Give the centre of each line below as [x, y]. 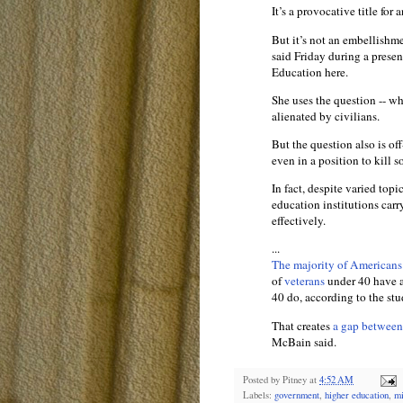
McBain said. [304, 341]
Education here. [310, 72]
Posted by [263, 379]
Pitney [295, 379]
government [297, 394]
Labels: [259, 394]
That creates [302, 325]
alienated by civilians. [326, 116]
